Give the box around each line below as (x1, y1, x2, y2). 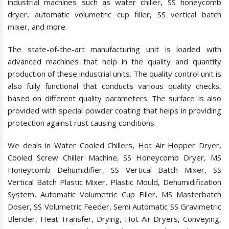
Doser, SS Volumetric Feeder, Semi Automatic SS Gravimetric (8, 201, 221, 212)
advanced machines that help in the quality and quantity (8, 56, 221, 67)
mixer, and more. (8, 21, 67, 32)
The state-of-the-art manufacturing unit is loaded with (8, 44, 221, 55)
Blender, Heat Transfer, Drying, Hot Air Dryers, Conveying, (8, 214, 221, 224)
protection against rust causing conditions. (8, 118, 156, 128)
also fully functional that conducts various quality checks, (8, 81, 221, 91)
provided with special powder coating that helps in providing (8, 105, 221, 116)
